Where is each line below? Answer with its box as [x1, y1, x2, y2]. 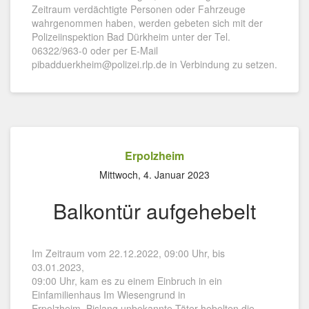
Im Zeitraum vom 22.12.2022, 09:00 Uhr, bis [32, 246, 225, 260]
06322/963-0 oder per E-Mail [32, 43, 158, 57]
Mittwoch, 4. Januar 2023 [99, 168, 210, 181]
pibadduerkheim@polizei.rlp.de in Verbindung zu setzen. [32, 57, 277, 71]
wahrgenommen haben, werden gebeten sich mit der [32, 16, 263, 30]
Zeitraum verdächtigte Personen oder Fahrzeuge [32, 2, 246, 16]
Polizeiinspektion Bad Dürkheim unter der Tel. [32, 30, 230, 43]
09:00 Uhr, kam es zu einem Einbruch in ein [32, 274, 222, 288]
